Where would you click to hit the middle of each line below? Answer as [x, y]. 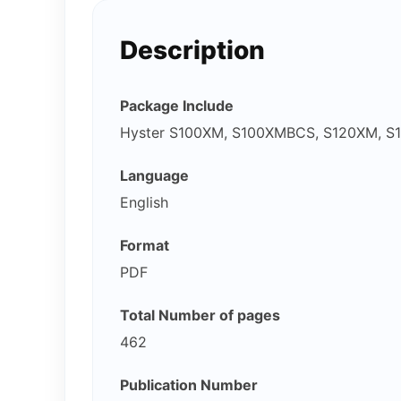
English [144, 202]
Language [154, 175]
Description [192, 50]
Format [145, 245]
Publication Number [189, 385]
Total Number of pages [200, 315]
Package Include [177, 106]
